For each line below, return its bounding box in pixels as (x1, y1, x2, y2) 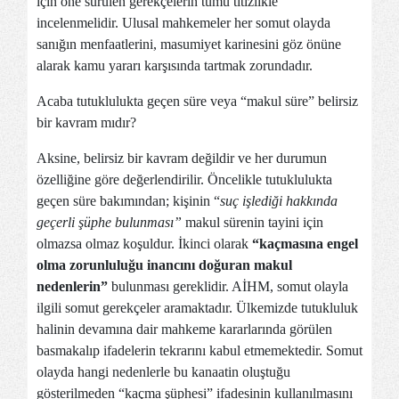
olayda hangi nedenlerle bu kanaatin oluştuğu (37, 364, 290, 379)
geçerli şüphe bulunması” (37, 215, 182, 230)
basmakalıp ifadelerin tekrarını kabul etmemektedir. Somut (37, 343, 362, 358)
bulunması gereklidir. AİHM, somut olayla (111, 279, 348, 294)
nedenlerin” (37, 279, 111, 294)
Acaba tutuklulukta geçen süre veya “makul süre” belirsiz (37, 94, 358, 109)
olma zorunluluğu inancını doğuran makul (37, 257, 292, 273)
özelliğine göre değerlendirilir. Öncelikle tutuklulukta (37, 172, 332, 187)
